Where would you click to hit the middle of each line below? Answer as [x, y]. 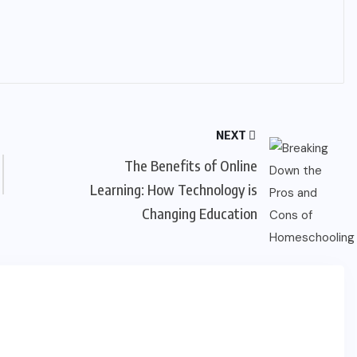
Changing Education [199, 213]
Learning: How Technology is [173, 189]
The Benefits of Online [190, 165]
